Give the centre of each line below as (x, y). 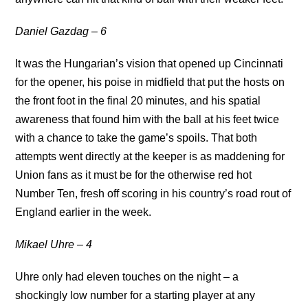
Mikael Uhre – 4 (54, 244)
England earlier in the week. (84, 212)
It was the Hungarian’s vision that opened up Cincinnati (150, 64)
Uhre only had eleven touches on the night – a (127, 277)
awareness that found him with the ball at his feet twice (147, 119)
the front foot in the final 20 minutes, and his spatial (138, 101)
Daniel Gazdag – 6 (61, 31)
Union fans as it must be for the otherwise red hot (134, 175)
